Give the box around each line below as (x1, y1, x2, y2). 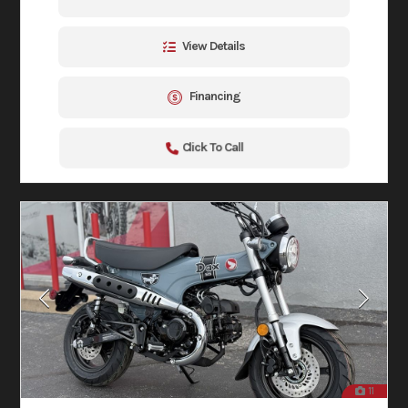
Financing (189, 88, 240, 105)
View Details (182, 38, 245, 55)
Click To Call (181, 138, 243, 155)
